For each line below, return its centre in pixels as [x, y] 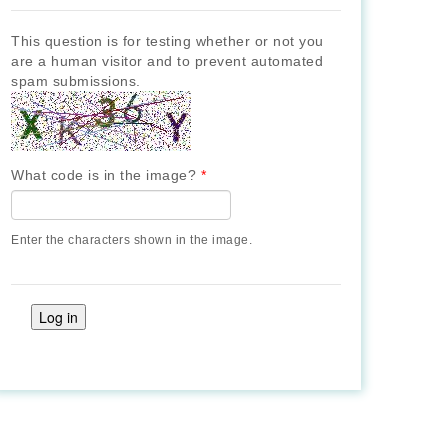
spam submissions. [76, 80]
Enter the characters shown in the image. [131, 239]
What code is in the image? [106, 174]
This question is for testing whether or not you [167, 40]
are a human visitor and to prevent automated [167, 60]
